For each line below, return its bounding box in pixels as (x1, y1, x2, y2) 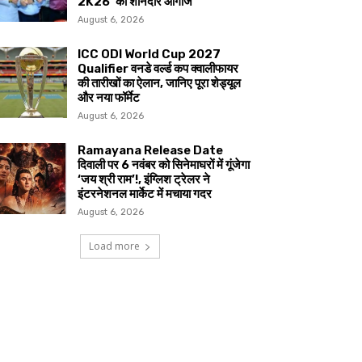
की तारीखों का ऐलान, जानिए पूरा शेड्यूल (78, 76, 242, 91)
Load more (88, 238, 140, 253)
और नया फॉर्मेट (78, 90, 141, 106)
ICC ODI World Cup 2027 (78, 47, 221, 62)
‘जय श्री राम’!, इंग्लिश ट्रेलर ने (78, 172, 211, 187)
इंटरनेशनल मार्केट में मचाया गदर (78, 187, 213, 202)
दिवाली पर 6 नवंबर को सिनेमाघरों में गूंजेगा (78, 158, 250, 173)
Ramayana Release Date (78, 143, 224, 158)
